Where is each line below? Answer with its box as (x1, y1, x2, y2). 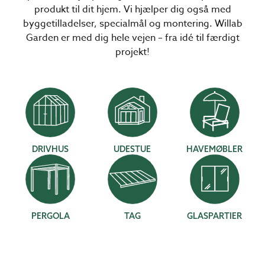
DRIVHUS (32, 144, 69, 154)
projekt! (115, 45, 150, 59)
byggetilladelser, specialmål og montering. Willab (22, 17, 243, 31)
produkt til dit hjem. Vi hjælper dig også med (34, 2, 231, 17)
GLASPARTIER (187, 211, 243, 221)
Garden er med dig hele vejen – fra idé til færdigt (25, 31, 240, 45)
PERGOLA (31, 211, 70, 221)
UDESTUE (114, 144, 151, 154)
